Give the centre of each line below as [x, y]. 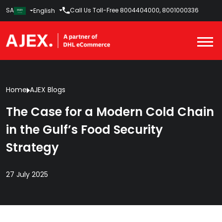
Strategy [32, 147]
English [44, 10]
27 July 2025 [27, 174]
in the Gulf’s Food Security [84, 129]
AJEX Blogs [47, 89]
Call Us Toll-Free [94, 10]
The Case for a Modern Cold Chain [110, 111]
